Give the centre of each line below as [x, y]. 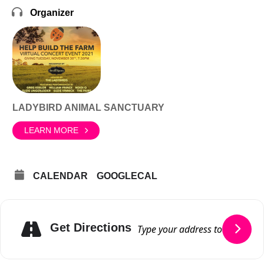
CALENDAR [60, 176]
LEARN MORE [51, 130]
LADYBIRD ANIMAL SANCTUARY [88, 107]
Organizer [52, 13]
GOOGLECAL [127, 176]
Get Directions [91, 227]
